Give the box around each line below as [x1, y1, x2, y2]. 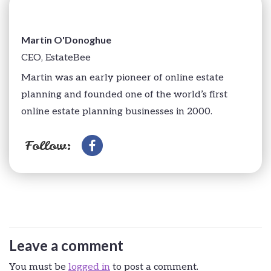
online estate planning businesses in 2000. [21, 106, 212, 118]
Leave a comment [9, 237, 123, 255]
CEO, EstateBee [21, 52, 91, 64]
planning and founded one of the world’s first [21, 89, 227, 101]
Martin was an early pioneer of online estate [21, 72, 224, 84]
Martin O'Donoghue [21, 34, 111, 46]
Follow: [25, 136, 72, 154]
